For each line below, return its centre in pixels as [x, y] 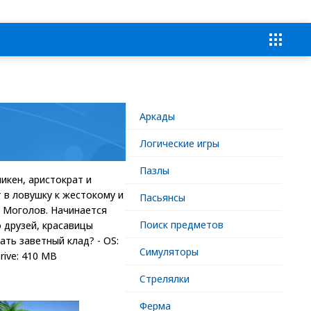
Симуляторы [169, 251]
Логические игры [179, 143]
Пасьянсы [162, 197]
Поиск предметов [182, 224]
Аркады [157, 116]
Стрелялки [165, 278]
